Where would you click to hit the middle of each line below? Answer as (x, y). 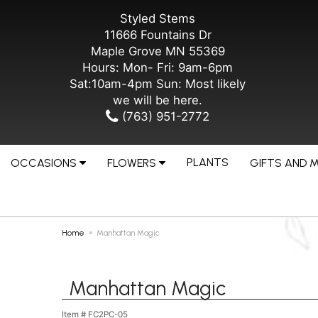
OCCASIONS (44, 163)
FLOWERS (132, 163)
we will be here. (158, 100)
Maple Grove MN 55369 (158, 51)
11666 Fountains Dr (158, 35)
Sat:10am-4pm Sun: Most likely (158, 84)
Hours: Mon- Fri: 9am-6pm (158, 67)
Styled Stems (158, 18)
